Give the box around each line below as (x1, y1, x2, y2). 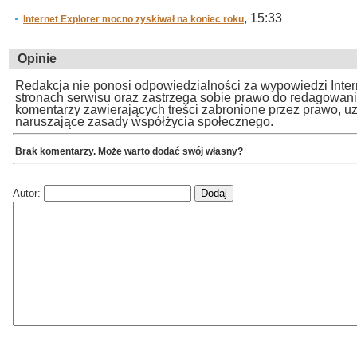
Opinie (18, 52, 57, 65)
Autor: (13, 186, 44, 199)
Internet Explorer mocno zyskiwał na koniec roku (23, 14, 244, 25)
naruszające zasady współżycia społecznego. (15, 115, 273, 128)
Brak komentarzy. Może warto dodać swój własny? (15, 145, 243, 157)
